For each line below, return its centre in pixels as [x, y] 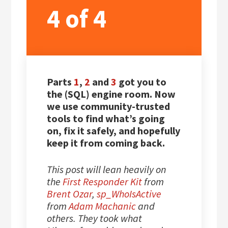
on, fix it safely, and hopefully [114, 131]
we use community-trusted [109, 106]
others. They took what [95, 218]
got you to [142, 82]
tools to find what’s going [106, 119]
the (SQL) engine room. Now [111, 94]
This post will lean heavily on [107, 169]
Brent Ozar [70, 194]
